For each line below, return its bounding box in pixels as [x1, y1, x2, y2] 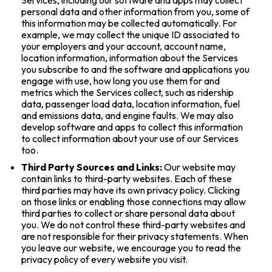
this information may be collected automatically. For [21, 16, 237, 29]
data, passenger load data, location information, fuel [21, 97, 240, 110]
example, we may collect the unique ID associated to [21, 28, 240, 41]
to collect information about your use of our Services [21, 132, 239, 144]
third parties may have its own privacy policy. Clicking [21, 184, 240, 197]
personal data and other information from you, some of [21, 5, 250, 18]
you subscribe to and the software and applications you [21, 63, 250, 75]
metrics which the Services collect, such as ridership [21, 86, 234, 98]
